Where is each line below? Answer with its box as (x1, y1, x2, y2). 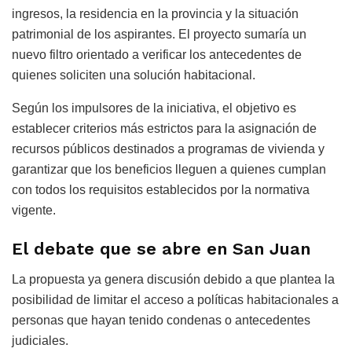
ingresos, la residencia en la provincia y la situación (12, 6, 299, 20)
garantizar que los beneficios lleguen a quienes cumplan (12, 162, 326, 176)
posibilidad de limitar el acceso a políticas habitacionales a (12, 293, 339, 307)
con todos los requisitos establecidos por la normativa (12, 182, 310, 196)
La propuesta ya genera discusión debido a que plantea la (12, 273, 335, 287)
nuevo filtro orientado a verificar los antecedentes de (12, 47, 302, 61)
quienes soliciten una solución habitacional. (12, 68, 255, 82)
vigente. (12, 203, 56, 217)
